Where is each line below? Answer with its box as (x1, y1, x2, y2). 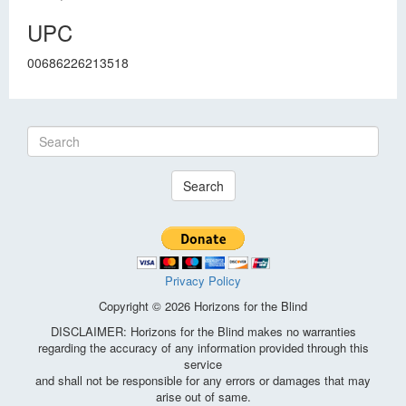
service (184, 355, 222, 372)
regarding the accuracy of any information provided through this (37, 339, 369, 356)
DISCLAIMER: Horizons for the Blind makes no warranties (50, 323, 356, 340)
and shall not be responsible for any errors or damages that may (35, 372, 371, 389)
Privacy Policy (165, 272, 241, 289)
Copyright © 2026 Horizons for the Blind (99, 297, 307, 314)
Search (182, 177, 224, 195)
